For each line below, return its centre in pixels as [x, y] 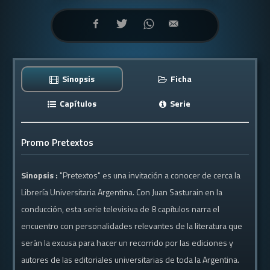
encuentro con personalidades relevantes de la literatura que [132, 226]
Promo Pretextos [58, 142]
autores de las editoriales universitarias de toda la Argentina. [130, 259]
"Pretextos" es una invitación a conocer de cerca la [150, 175]
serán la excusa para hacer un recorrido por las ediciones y [127, 243]
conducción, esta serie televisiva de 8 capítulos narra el [121, 209]
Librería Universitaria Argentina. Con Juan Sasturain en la [122, 192]
